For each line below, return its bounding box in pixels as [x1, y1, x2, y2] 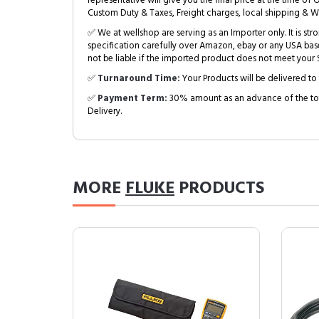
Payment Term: [98, 91, 167, 106]
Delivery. [88, 104, 122, 119]
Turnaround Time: [98, 71, 180, 86]
